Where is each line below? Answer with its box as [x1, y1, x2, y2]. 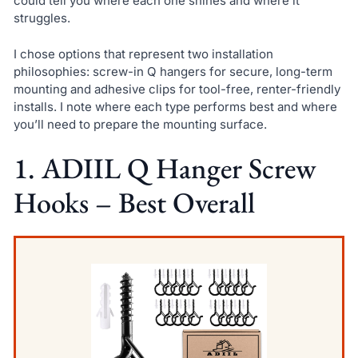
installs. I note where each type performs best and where [13, 98, 337, 114]
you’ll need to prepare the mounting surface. [13, 116, 267, 132]
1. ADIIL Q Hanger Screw [13, 149, 316, 188]
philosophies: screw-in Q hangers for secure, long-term [13, 63, 332, 79]
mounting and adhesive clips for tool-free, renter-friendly [13, 81, 340, 97]
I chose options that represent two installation [13, 46, 273, 62]
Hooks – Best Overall [13, 184, 255, 222]
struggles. [13, 10, 70, 26]
